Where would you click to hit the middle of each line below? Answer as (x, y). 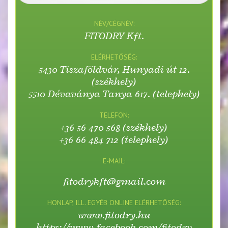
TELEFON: (114, 115)
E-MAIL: (114, 161)
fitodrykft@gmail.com (114, 181)
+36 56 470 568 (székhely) (114, 127)
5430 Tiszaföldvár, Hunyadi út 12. (114, 69)
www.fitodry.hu (114, 215)
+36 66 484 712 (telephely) (114, 140)
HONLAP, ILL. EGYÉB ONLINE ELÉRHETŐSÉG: (114, 203)
